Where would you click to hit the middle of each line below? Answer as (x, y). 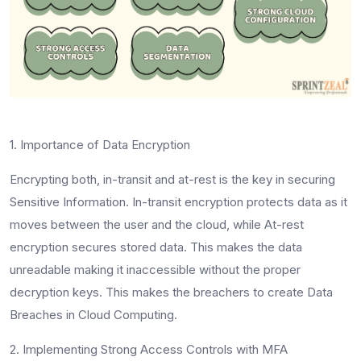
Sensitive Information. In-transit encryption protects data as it (178, 201)
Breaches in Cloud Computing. (93, 314)
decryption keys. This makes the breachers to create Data (171, 292)
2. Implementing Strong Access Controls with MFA (149, 349)
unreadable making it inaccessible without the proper (155, 269)
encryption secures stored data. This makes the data (156, 247)
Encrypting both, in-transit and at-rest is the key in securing (172, 179)
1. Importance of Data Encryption (100, 144)
